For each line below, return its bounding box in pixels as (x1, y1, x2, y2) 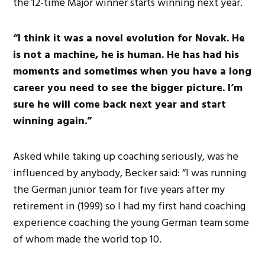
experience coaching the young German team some (13, 214, 250, 231)
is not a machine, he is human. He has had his (13, 46, 240, 63)
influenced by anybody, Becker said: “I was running (13, 164, 247, 182)
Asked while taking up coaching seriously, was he (13, 147, 239, 165)
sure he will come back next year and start (13, 95, 227, 113)
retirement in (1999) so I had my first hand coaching (13, 197, 246, 215)
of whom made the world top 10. (13, 230, 162, 248)
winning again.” (13, 112, 92, 130)
